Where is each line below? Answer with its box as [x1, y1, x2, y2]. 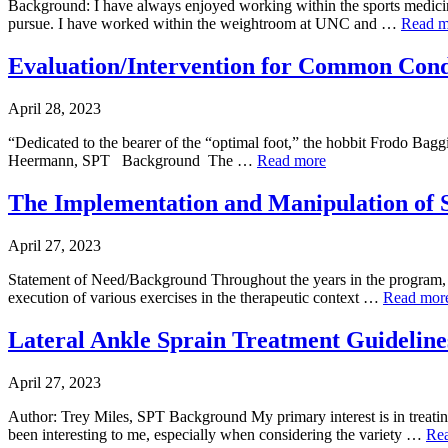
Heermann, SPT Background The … [8, 152, 257, 170]
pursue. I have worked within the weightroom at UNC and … [8, 15, 401, 33]
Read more [257, 152, 326, 170]
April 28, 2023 [8, 100, 101, 118]
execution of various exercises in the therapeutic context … [8, 289, 383, 307]
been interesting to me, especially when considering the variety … [8, 425, 426, 443]
